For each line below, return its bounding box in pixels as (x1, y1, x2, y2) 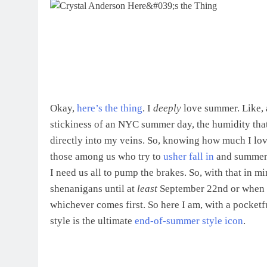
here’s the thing (77, 103, 142, 114)
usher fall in (163, 151, 214, 163)
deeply (151, 103, 181, 114)
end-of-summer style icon (135, 215, 243, 227)
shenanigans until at (50, 183, 137, 195)
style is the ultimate (50, 215, 135, 227)
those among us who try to (50, 151, 163, 163)
